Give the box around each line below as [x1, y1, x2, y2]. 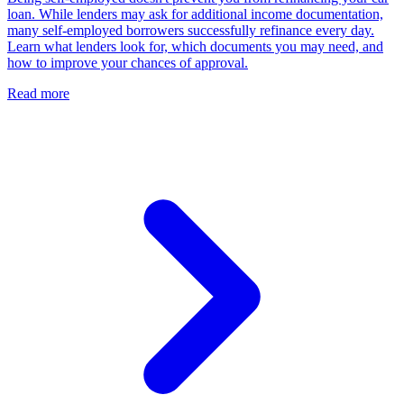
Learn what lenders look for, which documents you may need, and [7, 38, 383, 54]
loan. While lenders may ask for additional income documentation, [7, 5, 383, 22]
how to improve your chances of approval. [7, 54, 248, 70]
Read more [7, 85, 69, 101]
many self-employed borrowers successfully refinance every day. [7, 22, 374, 38]
